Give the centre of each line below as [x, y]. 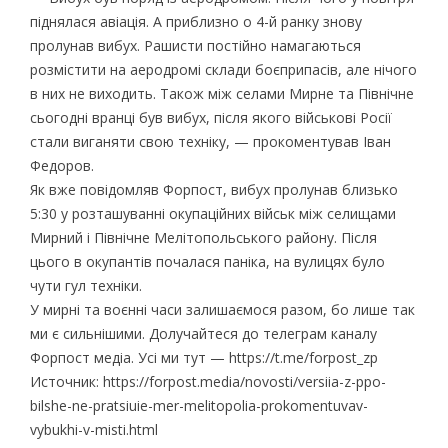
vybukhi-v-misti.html [93, 429]
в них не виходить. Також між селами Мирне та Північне [221, 93]
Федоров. [61, 165]
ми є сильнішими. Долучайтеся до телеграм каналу [203, 333]
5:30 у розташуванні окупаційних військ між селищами [212, 213]
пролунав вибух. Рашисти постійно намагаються [195, 45]
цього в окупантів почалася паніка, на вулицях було [207, 261]
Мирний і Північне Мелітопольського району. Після [203, 237]
